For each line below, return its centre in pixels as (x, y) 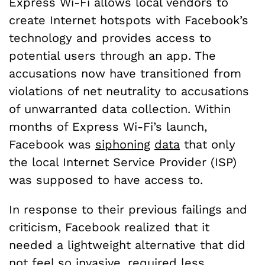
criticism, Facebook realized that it (109, 227)
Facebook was (52, 145)
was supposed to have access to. (106, 180)
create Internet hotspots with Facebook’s (129, 20)
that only (208, 145)
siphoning (123, 145)
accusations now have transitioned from (125, 74)
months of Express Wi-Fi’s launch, (108, 127)
